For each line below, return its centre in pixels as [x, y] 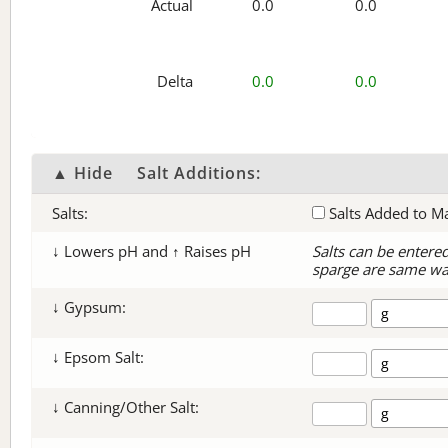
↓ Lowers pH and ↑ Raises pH [151, 251]
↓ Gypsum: [89, 307]
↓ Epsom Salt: [98, 357]
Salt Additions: [199, 173]
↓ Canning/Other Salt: [125, 407]
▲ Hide [82, 173]
